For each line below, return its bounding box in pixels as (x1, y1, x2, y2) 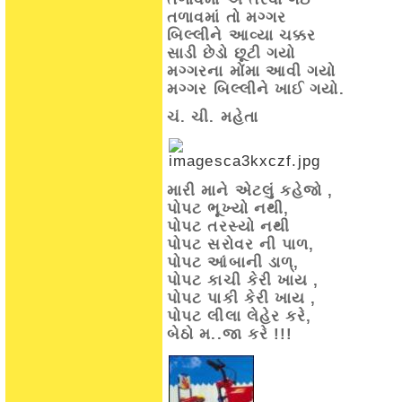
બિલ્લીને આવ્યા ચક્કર (167, 27, 317, 44)
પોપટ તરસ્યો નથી (167, 218, 291, 235)
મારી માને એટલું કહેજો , (167, 182, 334, 199)
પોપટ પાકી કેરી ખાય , (167, 290, 317, 307)
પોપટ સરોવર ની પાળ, (167, 236, 315, 253)
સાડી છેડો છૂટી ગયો (167, 45, 296, 62)
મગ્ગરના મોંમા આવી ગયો (167, 63, 336, 80)
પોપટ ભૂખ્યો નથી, (167, 200, 290, 217)
